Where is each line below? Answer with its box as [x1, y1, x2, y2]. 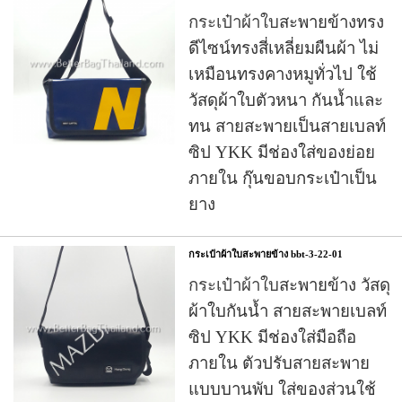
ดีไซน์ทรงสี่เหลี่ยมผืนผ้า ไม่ [188, 38, 379, 57]
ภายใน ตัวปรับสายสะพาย [188, 353, 370, 372]
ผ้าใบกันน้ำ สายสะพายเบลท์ [188, 301, 387, 320]
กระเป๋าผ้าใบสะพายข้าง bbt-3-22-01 [188, 248, 343, 259]
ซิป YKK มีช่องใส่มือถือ [188, 327, 356, 346]
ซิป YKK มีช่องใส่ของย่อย [188, 142, 375, 162]
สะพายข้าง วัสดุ [279, 275, 390, 294]
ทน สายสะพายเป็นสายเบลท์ [188, 116, 386, 135]
